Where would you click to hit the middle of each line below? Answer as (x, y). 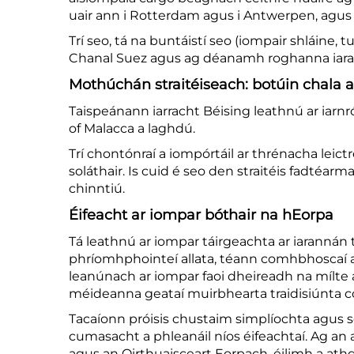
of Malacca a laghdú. (132, 129)
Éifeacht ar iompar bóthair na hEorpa (201, 215)
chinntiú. (97, 189)
